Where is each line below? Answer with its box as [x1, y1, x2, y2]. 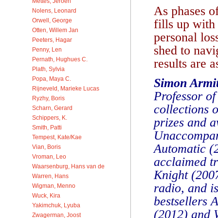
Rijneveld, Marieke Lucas [32, 85, 99, 91]
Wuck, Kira [32, 192, 60, 199]
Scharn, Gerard [32, 104, 73, 111]
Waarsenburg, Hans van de [32, 163, 105, 169]
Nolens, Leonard [32, 7, 76, 14]
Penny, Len [32, 46, 62, 53]
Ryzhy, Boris [32, 94, 65, 101]
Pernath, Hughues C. [32, 55, 88, 62]
